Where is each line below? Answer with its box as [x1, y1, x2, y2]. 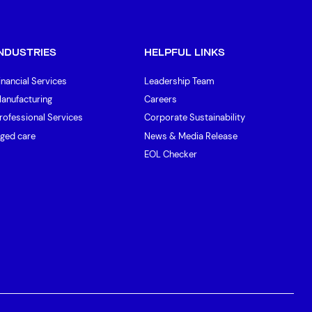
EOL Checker [143, 148, 197, 161]
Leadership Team [143, 75, 214, 87]
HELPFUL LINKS [143, 46, 225, 60]
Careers [143, 93, 177, 106]
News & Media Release [143, 130, 237, 142]
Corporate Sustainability [143, 111, 245, 124]
